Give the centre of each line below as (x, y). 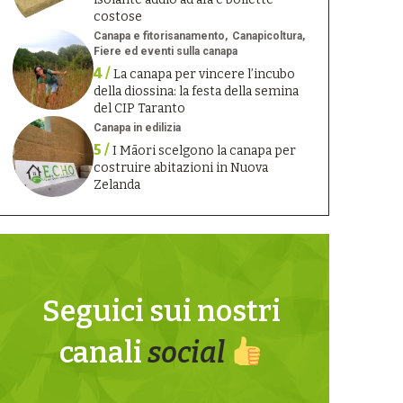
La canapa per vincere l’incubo (204, 75)
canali (104, 352)
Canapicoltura (267, 36)
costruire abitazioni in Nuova (180, 168)
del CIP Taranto (139, 109)
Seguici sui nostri (161, 311)
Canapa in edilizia (137, 128)
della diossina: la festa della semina (196, 92)
